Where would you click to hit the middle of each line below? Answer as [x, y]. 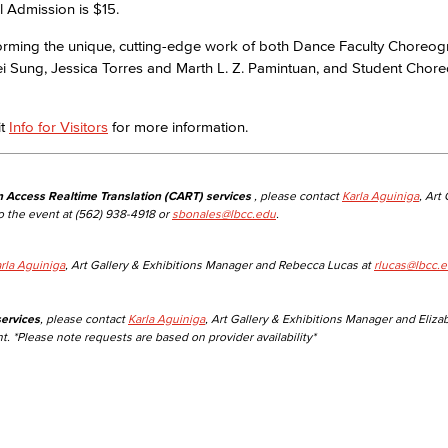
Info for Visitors [58, 126]
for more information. [178, 126]
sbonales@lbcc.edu [224, 213]
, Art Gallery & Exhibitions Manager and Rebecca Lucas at [219, 264]
